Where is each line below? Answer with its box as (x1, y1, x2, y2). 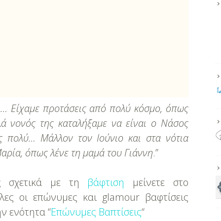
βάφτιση (87, 176, 125, 189)
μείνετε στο (124, 176, 188, 189)
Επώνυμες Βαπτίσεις (51, 205, 142, 219)
